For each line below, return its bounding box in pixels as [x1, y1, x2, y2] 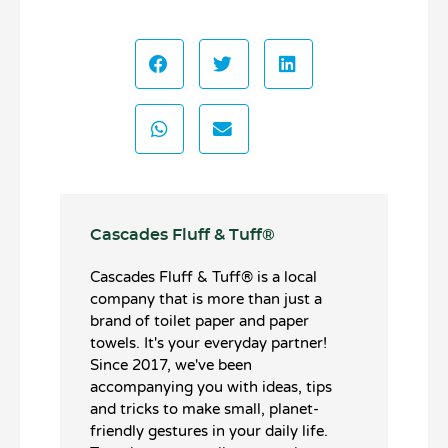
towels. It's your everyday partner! [90, 334, 327, 353]
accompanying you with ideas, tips [90, 378, 332, 397]
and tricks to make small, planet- [90, 400, 319, 419]
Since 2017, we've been [90, 356, 252, 375]
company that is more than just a [90, 290, 322, 309]
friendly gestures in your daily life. [90, 422, 328, 441]
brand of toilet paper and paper [90, 312, 309, 331]
